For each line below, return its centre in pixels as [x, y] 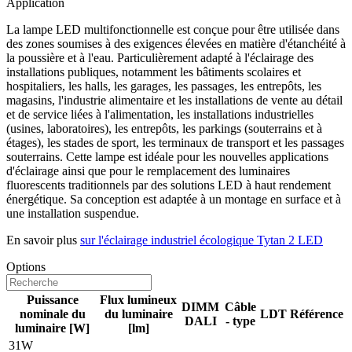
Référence [317, 314]
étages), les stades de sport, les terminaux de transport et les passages [175, 143]
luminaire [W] [52, 328]
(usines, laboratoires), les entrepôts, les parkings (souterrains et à [164, 129]
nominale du [52, 314]
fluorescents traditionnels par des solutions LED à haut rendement [169, 185]
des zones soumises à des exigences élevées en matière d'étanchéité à [176, 44]
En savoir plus [43, 240]
